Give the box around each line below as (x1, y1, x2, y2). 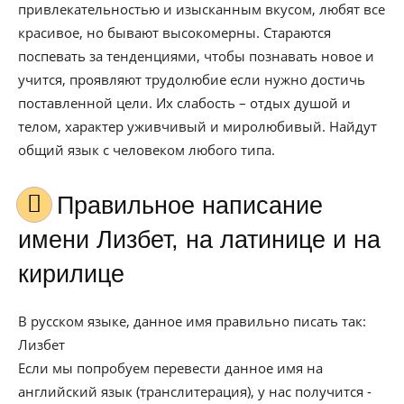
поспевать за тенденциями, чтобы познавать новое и (18, 47, 374, 65)
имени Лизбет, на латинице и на (18, 226, 381, 253)
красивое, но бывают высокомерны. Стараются (18, 23, 331, 41)
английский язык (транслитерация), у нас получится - (18, 382, 372, 400)
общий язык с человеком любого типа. (18, 141, 275, 159)
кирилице (18, 261, 124, 288)
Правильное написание (57, 192, 74, 219)
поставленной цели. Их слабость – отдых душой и (18, 94, 351, 112)
